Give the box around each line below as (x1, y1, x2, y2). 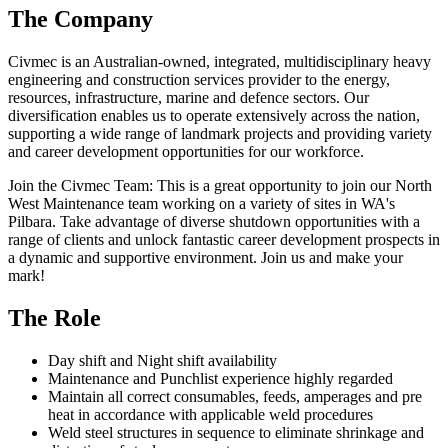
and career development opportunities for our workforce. (8, 143, 364, 161)
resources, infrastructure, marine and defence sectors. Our (8, 89, 369, 107)
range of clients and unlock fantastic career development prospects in (8, 231, 440, 249)
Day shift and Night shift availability (48, 352, 277, 370)
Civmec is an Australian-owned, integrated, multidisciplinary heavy (8, 53, 431, 71)
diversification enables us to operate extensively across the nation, (8, 107, 420, 125)
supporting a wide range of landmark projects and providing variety (8, 125, 432, 143)
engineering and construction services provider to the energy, (8, 71, 390, 89)
